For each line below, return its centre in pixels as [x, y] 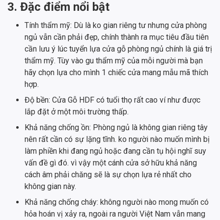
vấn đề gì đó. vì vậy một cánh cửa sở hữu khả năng [111, 163]
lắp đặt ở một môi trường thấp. [77, 112]
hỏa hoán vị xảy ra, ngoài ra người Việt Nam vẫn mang [115, 214]
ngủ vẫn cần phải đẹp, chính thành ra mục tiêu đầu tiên [117, 37]
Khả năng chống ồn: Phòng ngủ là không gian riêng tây [116, 128]
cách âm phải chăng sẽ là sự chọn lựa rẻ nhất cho [108, 175]
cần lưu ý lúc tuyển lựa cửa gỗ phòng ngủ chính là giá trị [118, 49]
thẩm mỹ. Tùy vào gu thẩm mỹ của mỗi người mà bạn [114, 61]
